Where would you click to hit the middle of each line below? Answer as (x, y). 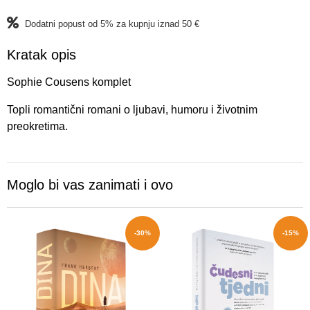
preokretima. (37, 127)
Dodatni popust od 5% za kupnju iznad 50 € (111, 24)
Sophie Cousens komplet (69, 82)
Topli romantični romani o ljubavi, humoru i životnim (132, 110)
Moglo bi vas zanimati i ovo (90, 185)
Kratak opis (42, 54)
